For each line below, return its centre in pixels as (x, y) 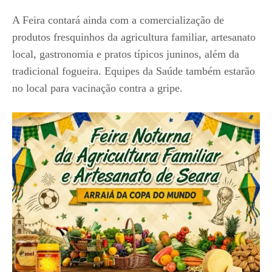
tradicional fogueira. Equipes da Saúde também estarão (134, 71)
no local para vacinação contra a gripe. (97, 88)
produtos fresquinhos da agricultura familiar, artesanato (134, 37)
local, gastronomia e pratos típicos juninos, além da (126, 54)
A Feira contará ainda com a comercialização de (118, 20)
